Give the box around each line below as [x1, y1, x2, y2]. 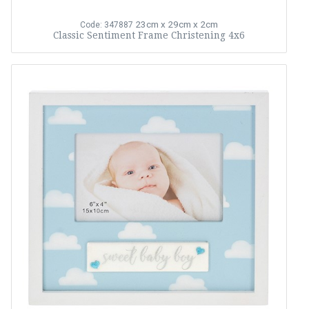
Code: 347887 [80, 20, 133, 30]
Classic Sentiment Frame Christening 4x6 [53, 30, 245, 41]
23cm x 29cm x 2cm [135, 19, 218, 30]
